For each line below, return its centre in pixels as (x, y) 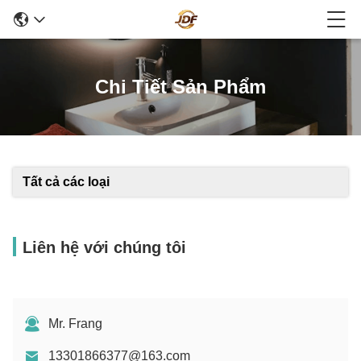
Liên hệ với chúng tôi (104, 247)
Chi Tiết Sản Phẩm (180, 87)
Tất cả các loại (66, 182)
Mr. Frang (75, 324)
